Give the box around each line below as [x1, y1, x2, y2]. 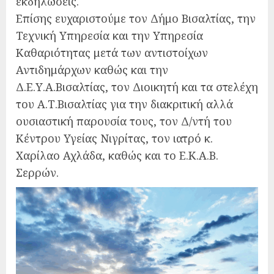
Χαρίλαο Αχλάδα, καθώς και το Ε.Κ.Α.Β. [16, 148, 218, 163]
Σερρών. [16, 165, 59, 180]
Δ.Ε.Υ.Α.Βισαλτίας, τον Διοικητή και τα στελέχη [16, 80, 258, 95]
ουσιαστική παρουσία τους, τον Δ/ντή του [16, 114, 232, 129]
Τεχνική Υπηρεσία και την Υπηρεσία [16, 28, 203, 43]
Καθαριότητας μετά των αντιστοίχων [16, 45, 208, 61]
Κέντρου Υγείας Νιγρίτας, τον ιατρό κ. [16, 131, 213, 146]
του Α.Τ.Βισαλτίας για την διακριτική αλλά [16, 97, 233, 112]
